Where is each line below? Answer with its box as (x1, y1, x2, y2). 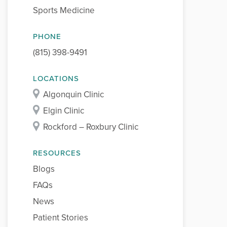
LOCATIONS (33, 73, 79, 84)
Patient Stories (33, 211, 88, 224)
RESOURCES (33, 147, 81, 159)
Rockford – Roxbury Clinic (43, 121, 138, 133)
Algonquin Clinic (43, 88, 104, 101)
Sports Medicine (33, 4, 95, 17)
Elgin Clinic (43, 104, 84, 117)
